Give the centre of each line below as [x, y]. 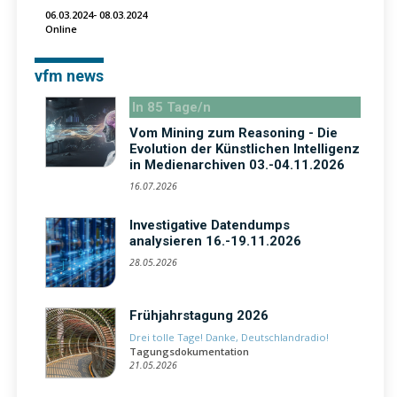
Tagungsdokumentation [189, 351]
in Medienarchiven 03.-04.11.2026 [237, 164]
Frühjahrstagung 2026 [199, 315]
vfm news [69, 75]
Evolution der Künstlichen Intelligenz [245, 148]
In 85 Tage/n [171, 107]
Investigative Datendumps [210, 225]
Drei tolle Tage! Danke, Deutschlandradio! [229, 337]
